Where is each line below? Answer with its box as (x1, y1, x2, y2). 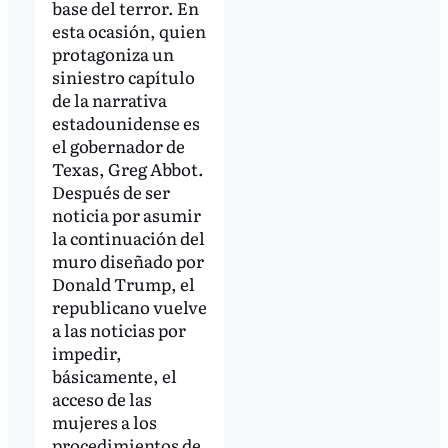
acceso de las (51, 386, 152, 412)
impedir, (51, 340, 122, 366)
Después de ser (51, 179, 170, 205)
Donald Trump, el (51, 271, 195, 297)
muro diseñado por (51, 248, 204, 274)
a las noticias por (51, 317, 186, 343)
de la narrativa (51, 87, 167, 113)
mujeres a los (51, 409, 157, 435)
